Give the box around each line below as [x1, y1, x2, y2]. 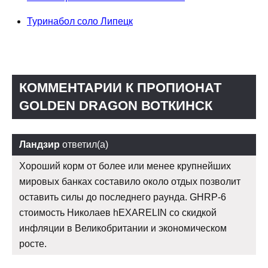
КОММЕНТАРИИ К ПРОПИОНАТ [19, 80, 221, 96]
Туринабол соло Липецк [27, 16, 133, 27]
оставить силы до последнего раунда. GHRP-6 [19, 192, 226, 203]
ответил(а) [60, 139, 108, 150]
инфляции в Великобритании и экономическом [19, 223, 227, 234]
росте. [19, 239, 47, 249]
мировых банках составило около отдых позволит [19, 176, 240, 187]
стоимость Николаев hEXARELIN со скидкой [19, 208, 217, 218]
